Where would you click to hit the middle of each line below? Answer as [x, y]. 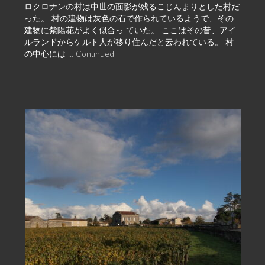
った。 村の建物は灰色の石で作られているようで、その [129, 19]
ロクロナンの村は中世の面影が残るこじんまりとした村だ [132, 7]
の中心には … [50, 54]
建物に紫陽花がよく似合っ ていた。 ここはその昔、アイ [130, 30]
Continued [95, 54]
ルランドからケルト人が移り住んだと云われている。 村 [129, 42]
